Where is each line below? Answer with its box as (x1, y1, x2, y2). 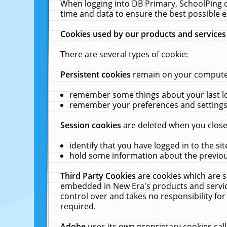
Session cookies (60, 120, 124, 131)
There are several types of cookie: (60, 49, 188, 60)
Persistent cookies (60, 69, 133, 80)
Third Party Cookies (60, 170, 138, 181)
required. (60, 201, 96, 212)
